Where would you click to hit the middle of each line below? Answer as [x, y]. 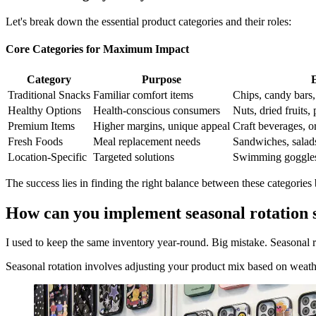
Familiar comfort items [143, 95]
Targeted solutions [134, 157]
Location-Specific [47, 157]
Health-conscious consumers [157, 110]
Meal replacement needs [147, 141]
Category [49, 79]
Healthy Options [44, 110]
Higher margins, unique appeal [162, 126]
